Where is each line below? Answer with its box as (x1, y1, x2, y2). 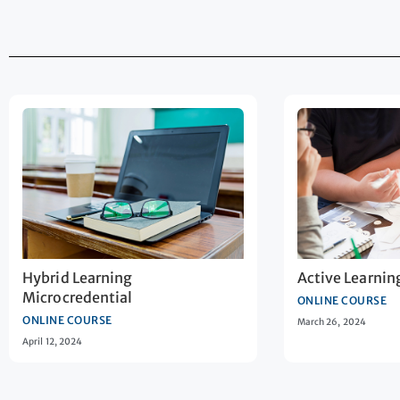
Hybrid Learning (22, 269, 133, 287)
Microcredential (22, 288, 133, 307)
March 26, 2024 (296, 316, 366, 329)
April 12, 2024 (22, 336, 83, 348)
